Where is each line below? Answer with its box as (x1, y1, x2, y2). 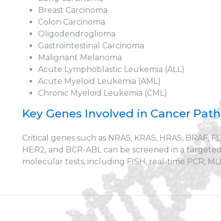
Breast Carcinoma (38, 5, 108, 15)
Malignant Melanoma (38, 53, 122, 62)
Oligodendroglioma (38, 29, 116, 38)
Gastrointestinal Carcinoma (38, 41, 145, 50)
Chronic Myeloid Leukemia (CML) (38, 88, 168, 98)
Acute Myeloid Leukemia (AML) (38, 76, 161, 86)
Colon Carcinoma (38, 17, 106, 27)
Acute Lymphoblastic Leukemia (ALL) (38, 65, 185, 74)
